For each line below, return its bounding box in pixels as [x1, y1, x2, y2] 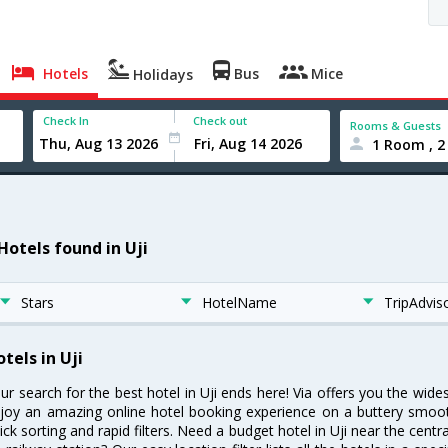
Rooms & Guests [350, 117, 442, 133]
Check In [43, 113, 90, 128]
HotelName [202, 293, 278, 312]
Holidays [129, 65, 194, 84]
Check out [193, 113, 248, 128]
